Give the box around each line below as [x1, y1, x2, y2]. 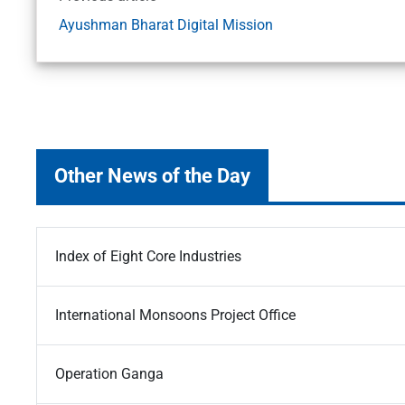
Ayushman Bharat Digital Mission [59, 16, 273, 34]
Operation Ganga [55, 365, 164, 383]
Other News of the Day [54, 164, 250, 188]
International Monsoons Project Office [55, 306, 296, 325]
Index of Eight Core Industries [55, 248, 241, 266]
